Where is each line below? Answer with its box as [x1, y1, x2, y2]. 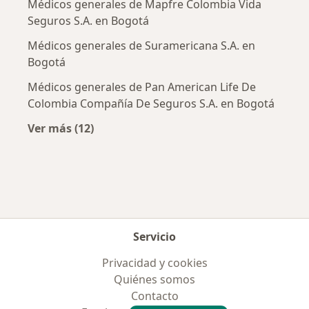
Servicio [133, 229, 176, 244]
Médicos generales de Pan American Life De [28, 79, 256, 95]
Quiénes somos [114, 272, 195, 287]
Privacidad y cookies [101, 255, 208, 270]
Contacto [130, 288, 179, 303]
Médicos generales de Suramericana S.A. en [28, 38, 255, 54]
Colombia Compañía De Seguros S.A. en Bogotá [28, 96, 275, 112]
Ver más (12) [28, 121, 94, 137]
